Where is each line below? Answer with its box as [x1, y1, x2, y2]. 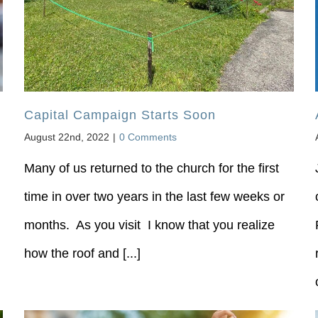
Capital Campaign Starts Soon [23, 108, 216, 123]
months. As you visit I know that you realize [23, 218, 275, 233]
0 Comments [119, 131, 177, 143]
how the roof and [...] [23, 246, 141, 261]
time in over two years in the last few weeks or [23, 190, 285, 204]
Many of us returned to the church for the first [23, 161, 279, 176]
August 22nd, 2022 [23, 131, 109, 143]
